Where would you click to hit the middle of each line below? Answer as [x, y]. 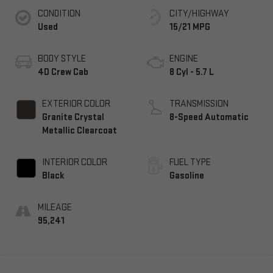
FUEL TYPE [190, 162]
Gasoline [187, 175]
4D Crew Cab [63, 72]
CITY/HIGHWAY [199, 13]
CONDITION [59, 13]
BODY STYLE [62, 58]
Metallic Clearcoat [79, 130]
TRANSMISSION [199, 104]
